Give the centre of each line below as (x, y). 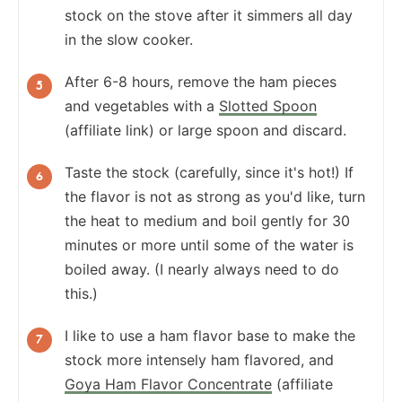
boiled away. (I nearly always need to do (202, 269)
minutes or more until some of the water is (209, 245)
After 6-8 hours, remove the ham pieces (201, 81)
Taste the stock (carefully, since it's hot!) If (209, 172)
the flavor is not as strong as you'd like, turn (215, 196)
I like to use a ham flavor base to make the (210, 335)
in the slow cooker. (129, 39)
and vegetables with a (142, 105)
